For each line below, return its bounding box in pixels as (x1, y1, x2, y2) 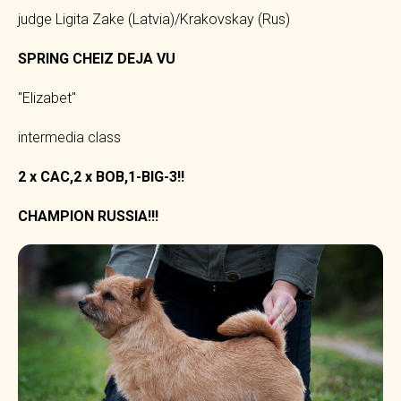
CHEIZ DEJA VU (73, 49, 175, 67)
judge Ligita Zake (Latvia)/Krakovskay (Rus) (18, 10, 290, 28)
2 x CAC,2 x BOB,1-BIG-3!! (18, 167, 184, 185)
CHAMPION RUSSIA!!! (18, 207, 158, 225)
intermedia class (18, 128, 121, 146)
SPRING (18, 49, 69, 67)
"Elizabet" (18, 89, 76, 107)
